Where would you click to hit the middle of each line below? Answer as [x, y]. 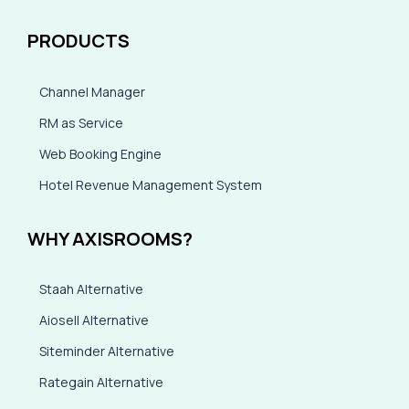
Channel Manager [92, 91]
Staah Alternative [91, 289]
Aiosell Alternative [94, 320]
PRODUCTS [79, 41]
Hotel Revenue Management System [151, 184]
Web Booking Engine [100, 153]
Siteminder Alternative [107, 351]
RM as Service [81, 122]
